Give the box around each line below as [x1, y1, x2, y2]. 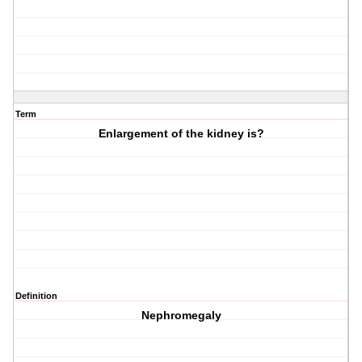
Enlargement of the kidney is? [98, 127, 264, 141]
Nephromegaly [141, 309, 221, 322]
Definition [15, 291, 57, 301]
